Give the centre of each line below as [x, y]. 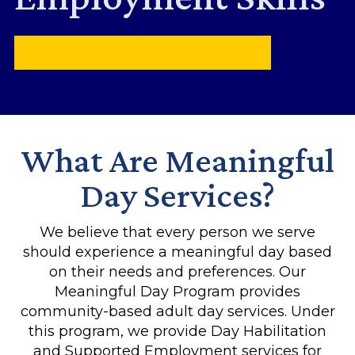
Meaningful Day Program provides [177, 292]
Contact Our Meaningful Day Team [143, 53]
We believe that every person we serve [177, 233]
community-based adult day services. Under [177, 312]
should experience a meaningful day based [177, 252]
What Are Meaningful [177, 160]
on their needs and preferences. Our [177, 272]
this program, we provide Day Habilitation [177, 332]
